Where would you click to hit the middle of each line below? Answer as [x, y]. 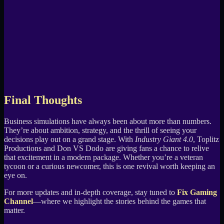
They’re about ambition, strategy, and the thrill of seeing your [100, 130]
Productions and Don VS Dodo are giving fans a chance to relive [106, 148]
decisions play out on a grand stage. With [69, 139]
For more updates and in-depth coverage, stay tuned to [90, 192]
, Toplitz [206, 139]
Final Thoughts [43, 100]
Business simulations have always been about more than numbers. [108, 121]
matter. [14, 210]
